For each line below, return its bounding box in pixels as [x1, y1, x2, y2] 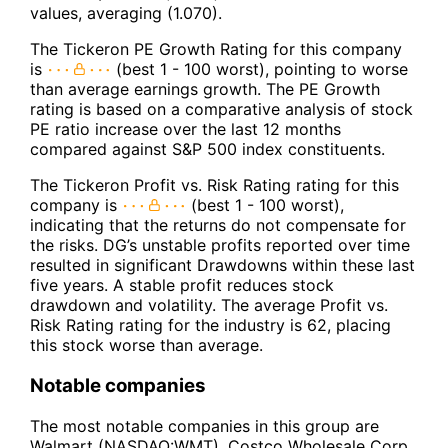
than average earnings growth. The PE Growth [30, 79, 380, 100]
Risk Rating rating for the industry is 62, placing [30, 315, 391, 336]
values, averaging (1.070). [30, 3, 222, 24]
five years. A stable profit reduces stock [30, 275, 334, 296]
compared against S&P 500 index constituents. [30, 139, 385, 160]
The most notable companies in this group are [30, 415, 379, 436]
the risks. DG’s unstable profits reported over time [30, 235, 410, 256]
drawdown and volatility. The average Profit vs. [30, 295, 388, 316]
